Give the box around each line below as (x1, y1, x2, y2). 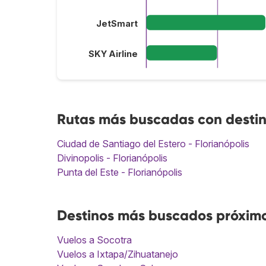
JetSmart (96, 18, 138, 30)
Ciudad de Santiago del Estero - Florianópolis (57, 137, 249, 150)
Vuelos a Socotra (57, 233, 132, 246)
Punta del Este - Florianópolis (57, 166, 182, 178)
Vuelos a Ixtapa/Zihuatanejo (57, 248, 178, 260)
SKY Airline (88, 49, 138, 60)
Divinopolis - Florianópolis (57, 151, 167, 164)
